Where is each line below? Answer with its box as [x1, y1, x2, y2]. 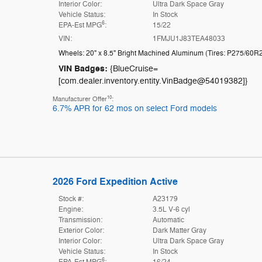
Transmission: [58, 215, 102, 225]
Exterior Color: [58, 225, 104, 235]
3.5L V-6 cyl [153, 204, 191, 214]
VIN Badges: [58, 63, 108, 74]
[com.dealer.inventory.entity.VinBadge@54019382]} [58, 75, 248, 86]
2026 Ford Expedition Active [52, 175, 178, 188]
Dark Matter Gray [153, 225, 207, 235]
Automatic [153, 215, 185, 225]
